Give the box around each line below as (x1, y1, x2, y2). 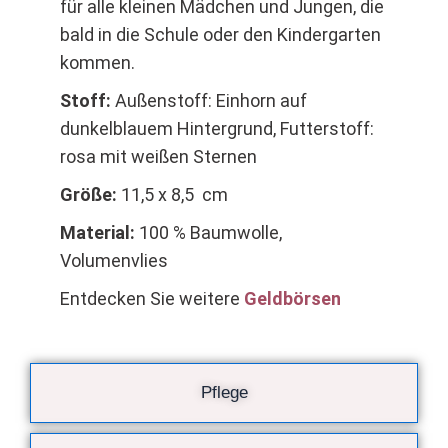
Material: (60, 222, 135, 244)
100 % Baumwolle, (135, 222, 282, 244)
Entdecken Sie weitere (60, 288, 244, 310)
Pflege (200, 383, 248, 403)
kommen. (60, 52, 135, 74)
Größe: (60, 184, 121, 206)
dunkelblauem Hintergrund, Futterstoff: (60, 118, 374, 140)
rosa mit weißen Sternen (60, 146, 257, 168)
